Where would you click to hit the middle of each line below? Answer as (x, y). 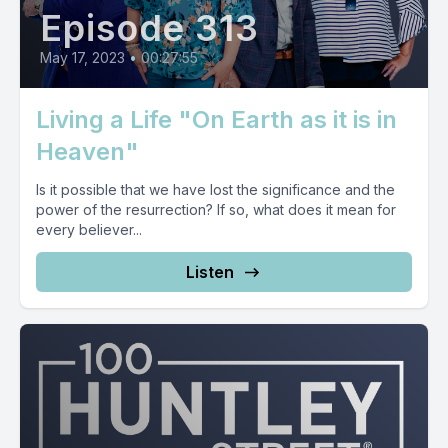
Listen (210, 272)
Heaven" (87, 151)
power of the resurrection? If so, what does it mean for (216, 209)
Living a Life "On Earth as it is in (216, 119)
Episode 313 (149, 28)
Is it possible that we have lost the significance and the (215, 189)
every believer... (89, 229)
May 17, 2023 (82, 57)
